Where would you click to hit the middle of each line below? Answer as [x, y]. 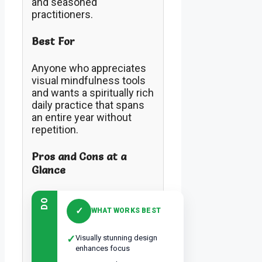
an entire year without [82, 118]
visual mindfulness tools [89, 81]
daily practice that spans [88, 105]
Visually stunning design [116, 237]
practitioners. [62, 15]
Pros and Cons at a [79, 156]
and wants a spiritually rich [93, 93]
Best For [53, 42]
